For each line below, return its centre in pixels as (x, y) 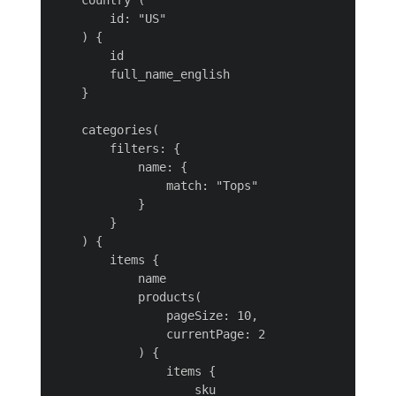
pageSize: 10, (156, 316)
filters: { (117, 149)
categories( (106, 130)
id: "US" (110, 19)
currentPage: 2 (159, 335)
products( (127, 297)
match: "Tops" (156, 186)
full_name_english (141, 75)
